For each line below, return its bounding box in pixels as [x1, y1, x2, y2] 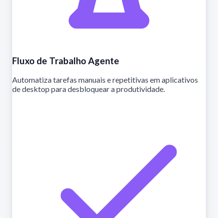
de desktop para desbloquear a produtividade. [12, 84, 165, 94]
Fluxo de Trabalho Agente [12, 55, 119, 66]
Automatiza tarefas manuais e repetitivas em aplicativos [12, 75, 198, 85]
